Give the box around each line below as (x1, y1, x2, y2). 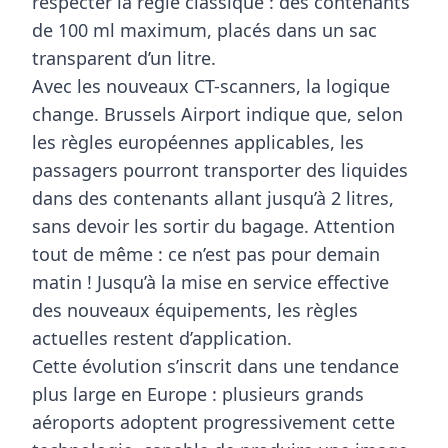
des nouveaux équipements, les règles (32, 297, 358, 322)
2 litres (331, 185, 389, 210)
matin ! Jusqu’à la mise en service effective (32, 269, 389, 294)
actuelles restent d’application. (32, 325, 292, 350)
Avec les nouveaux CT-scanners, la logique (32, 73, 390, 98)
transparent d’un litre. (32, 45, 216, 70)
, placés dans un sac (207, 17, 377, 42)
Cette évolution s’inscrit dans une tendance (32, 353, 399, 378)
